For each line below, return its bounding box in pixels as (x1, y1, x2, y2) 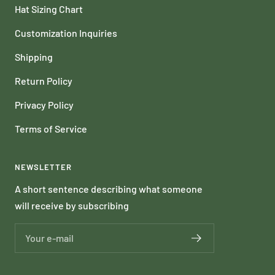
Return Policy (15, 75, 72, 87)
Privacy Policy (15, 99, 74, 111)
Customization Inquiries (15, 27, 117, 39)
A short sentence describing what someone (15, 183, 203, 195)
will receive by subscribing (15, 199, 129, 212)
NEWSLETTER (15, 162, 72, 172)
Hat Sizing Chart (15, 3, 83, 15)
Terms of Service (15, 123, 87, 135)
